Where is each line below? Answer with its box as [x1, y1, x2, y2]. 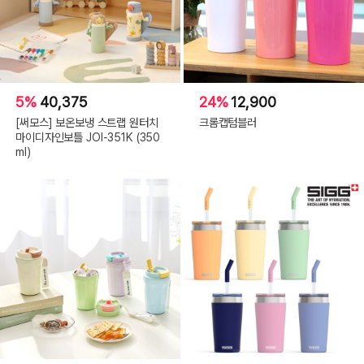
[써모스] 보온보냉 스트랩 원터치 [15, 115, 158, 129]
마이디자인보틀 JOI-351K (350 [15, 129, 161, 144]
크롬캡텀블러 [198, 115, 258, 129]
